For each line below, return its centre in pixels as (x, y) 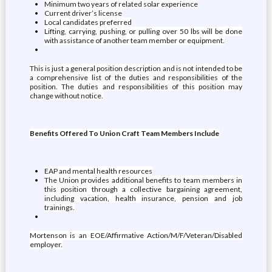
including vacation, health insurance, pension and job (143, 198)
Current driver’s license (83, 13)
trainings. (59, 207)
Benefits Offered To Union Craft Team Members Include (124, 133)
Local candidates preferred (88, 22)
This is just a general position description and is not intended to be (136, 68)
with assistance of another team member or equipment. (134, 40)
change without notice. (66, 96)
